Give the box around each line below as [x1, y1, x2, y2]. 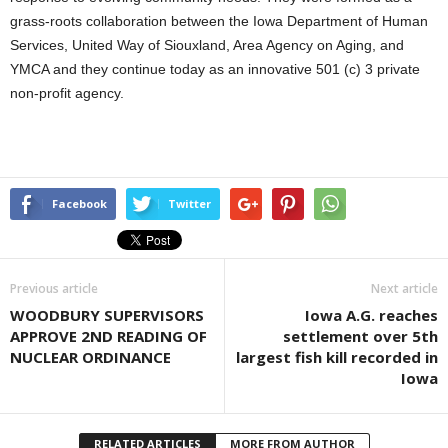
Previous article [10, 280, 98, 297]
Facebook [52, 196, 107, 211]
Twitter [168, 196, 211, 211]
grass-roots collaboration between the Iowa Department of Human [10, 13, 428, 29]
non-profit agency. [10, 85, 124, 101]
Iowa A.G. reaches [305, 305, 438, 325]
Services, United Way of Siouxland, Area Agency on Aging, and [10, 37, 404, 53]
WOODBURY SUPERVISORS [10, 305, 204, 325]
